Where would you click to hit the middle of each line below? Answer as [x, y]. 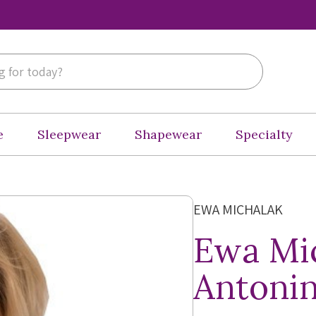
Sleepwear [69, 134]
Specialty [264, 134]
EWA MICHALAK [238, 209]
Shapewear [168, 134]
